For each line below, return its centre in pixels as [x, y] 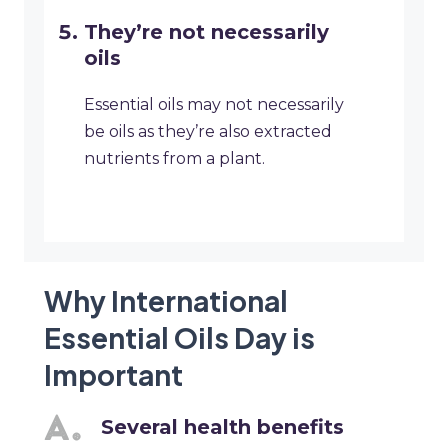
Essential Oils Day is [179, 338]
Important [113, 375]
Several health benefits [223, 427]
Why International [166, 301]
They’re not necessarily [206, 32]
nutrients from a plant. [174, 159]
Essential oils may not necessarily [214, 105]
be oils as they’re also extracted [208, 132]
